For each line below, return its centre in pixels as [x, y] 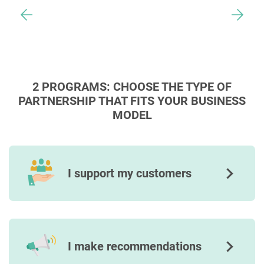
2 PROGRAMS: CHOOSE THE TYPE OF [132, 87]
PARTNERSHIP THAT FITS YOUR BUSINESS [132, 101]
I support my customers [130, 173]
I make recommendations [135, 246]
